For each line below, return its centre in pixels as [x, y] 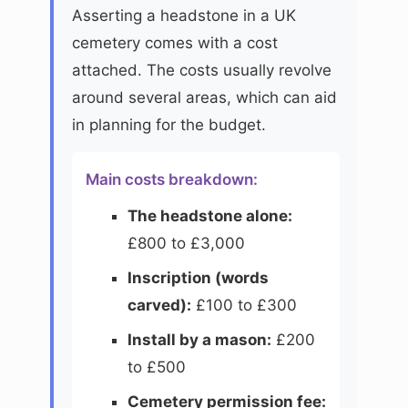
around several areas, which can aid [204, 97]
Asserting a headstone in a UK [184, 15]
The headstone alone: [209, 215]
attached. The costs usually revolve [202, 70]
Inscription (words [198, 277]
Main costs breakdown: [172, 179]
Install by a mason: [199, 339]
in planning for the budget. [169, 124]
